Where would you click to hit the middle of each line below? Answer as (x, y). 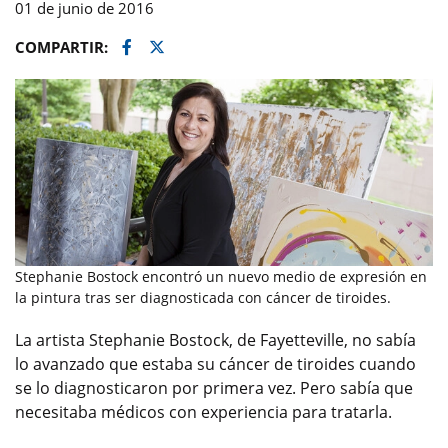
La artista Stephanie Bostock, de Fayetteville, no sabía (215, 339)
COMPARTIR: (63, 47)
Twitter (182, 46)
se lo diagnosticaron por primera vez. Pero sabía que (214, 387)
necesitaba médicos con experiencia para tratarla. (203, 411)
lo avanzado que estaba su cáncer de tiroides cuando (215, 363)
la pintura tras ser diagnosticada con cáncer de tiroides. (203, 297)
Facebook (165, 46)
